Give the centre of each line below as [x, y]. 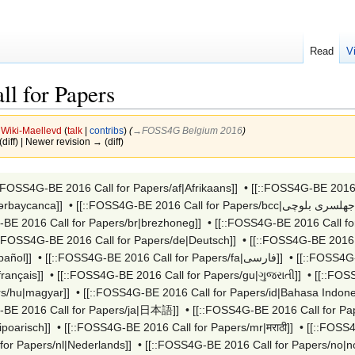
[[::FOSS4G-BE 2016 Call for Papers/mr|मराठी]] [179, 327]
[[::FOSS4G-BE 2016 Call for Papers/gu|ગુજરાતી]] [179, 275]
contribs [106, 131]
